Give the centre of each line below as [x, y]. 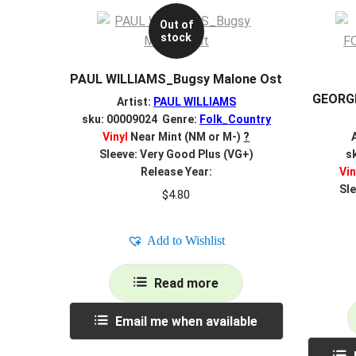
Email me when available [187, 322]
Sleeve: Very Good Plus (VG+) [176, 155]
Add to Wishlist [186, 241]
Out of [176, 24]
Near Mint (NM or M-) [185, 137]
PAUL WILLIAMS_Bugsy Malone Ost [176, 79]
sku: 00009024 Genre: [140, 120]
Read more [187, 284]
